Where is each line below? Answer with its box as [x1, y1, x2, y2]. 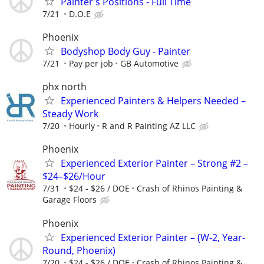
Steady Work [42, 107, 98, 121]
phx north [42, 80, 87, 94]
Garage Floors [42, 194, 97, 206]
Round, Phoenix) [42, 243, 115, 257]
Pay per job [69, 57, 113, 69]
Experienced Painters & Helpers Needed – [61, 94, 246, 108]
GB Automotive [120, 57, 179, 69]
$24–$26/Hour [42, 170, 105, 183]
